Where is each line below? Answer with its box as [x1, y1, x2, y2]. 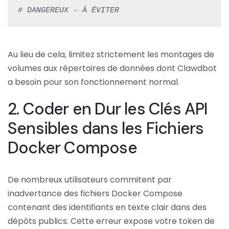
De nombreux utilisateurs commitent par [8, 173, 172, 186]
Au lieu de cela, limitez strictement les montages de [8, 48, 214, 60]
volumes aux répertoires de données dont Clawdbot [8, 62, 217, 74]
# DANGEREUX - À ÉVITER [18, 6, 119, 15]
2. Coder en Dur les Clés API [8, 98, 208, 120]
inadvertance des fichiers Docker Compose [8, 187, 182, 199]
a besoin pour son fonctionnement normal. [8, 76, 179, 88]
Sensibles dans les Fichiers [8, 117, 204, 139]
